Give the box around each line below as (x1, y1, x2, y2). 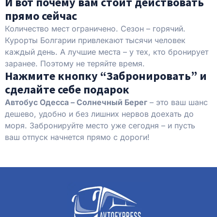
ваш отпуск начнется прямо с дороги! (5, 132, 150, 142)
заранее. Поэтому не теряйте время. (5, 58, 145, 68)
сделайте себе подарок (5, 81, 129, 97)
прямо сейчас (5, 8, 77, 23)
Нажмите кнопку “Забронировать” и (5, 68, 207, 83)
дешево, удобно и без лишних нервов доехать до (5, 108, 194, 119)
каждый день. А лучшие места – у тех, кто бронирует (5, 46, 208, 57)
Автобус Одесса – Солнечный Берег (5, 97, 147, 107)
